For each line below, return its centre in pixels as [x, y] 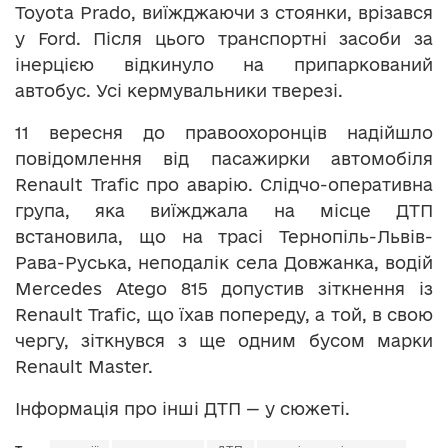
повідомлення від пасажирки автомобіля [224, 159]
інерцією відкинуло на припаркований [224, 65]
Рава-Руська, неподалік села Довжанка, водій [224, 263]
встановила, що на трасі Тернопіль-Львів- [224, 237]
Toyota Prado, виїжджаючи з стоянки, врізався [224, 13]
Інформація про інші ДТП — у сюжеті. [182, 409]
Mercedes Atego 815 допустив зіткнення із [224, 289]
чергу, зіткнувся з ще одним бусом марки [224, 341]
